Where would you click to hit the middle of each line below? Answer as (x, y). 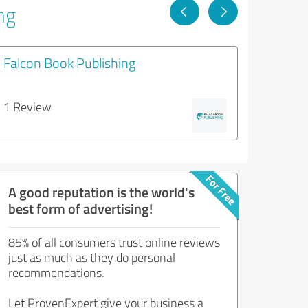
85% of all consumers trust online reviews (114, 242)
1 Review (27, 107)
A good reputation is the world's (101, 192)
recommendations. (56, 272)
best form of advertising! (80, 208)
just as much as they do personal (92, 257)
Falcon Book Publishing (69, 63)
